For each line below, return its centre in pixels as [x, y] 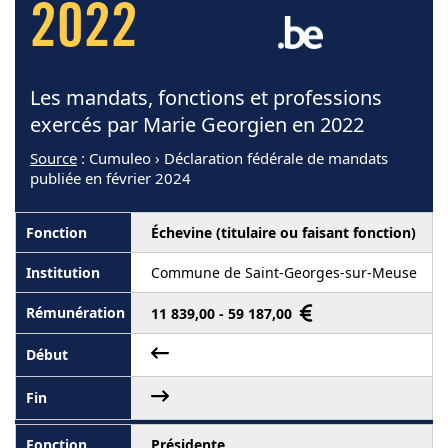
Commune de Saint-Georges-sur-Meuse [284, 272]
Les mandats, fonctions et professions [206, 97]
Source [53, 157]
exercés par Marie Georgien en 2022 [197, 124]
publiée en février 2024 [110, 177]
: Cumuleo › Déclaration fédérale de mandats [232, 157]
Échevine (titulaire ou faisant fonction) [283, 232]
